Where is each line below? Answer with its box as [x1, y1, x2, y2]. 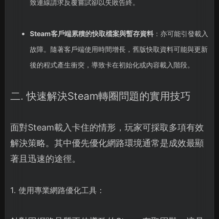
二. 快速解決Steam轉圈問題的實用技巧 [10, 90, 191, 103]
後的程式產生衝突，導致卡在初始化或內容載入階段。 [29, 61, 194, 69]
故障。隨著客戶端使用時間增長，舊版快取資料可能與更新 [29, 45, 208, 54]
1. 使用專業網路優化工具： [10, 185, 105, 196]
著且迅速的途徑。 [10, 153, 81, 164]
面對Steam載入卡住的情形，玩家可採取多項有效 [10, 122, 204, 133]
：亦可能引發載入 [153, 29, 208, 38]
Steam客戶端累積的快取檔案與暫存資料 [29, 29, 153, 38]
